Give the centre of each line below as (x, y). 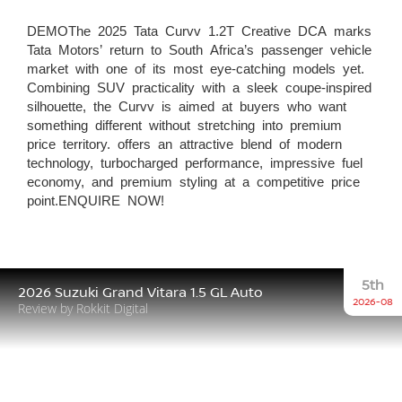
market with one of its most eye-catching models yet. (196, 67)
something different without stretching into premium (184, 124)
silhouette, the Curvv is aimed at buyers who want (187, 105)
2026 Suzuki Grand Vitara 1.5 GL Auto (140, 292)
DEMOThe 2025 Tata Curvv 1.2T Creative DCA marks (199, 30)
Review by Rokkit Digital (83, 308)
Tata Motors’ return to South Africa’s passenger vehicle (199, 48)
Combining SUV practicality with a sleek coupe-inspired (199, 86)
